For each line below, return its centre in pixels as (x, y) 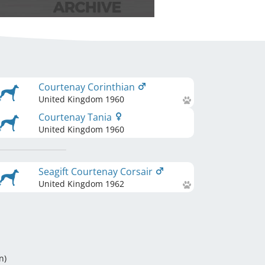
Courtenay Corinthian (88, 87)
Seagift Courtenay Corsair (97, 172)
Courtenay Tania (76, 117)
